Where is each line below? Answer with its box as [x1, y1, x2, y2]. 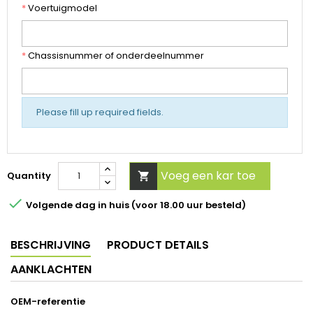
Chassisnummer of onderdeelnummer [26, 49, 204, 63]
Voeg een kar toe [161, 168, 256, 184]
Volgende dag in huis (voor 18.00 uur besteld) [24, 198, 246, 212]
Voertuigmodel [26, 1, 97, 15]
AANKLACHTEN [10, 261, 92, 278]
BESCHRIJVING [10, 237, 91, 254]
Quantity [7, 169, 51, 183]
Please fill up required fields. [36, 105, 163, 119]
